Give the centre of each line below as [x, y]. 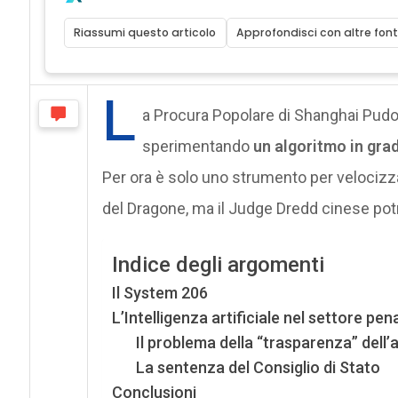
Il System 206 [159, 292]
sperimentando [197, 146]
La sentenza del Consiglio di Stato [258, 367]
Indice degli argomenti [218, 265]
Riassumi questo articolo [145, 32]
